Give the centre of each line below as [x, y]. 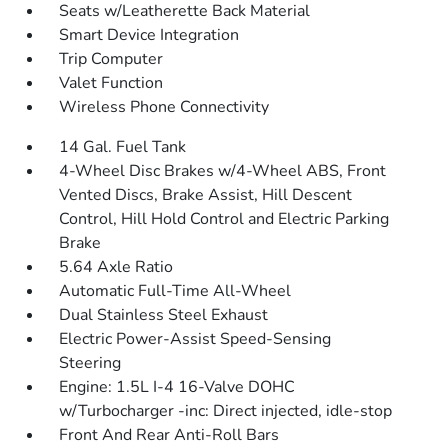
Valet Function [111, 83]
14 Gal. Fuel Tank [123, 147]
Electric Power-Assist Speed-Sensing [195, 339]
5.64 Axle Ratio [116, 267]
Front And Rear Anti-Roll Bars [169, 435]
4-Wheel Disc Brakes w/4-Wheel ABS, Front [223, 171]
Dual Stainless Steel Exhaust [164, 315]
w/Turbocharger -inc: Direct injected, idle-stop [226, 411]
